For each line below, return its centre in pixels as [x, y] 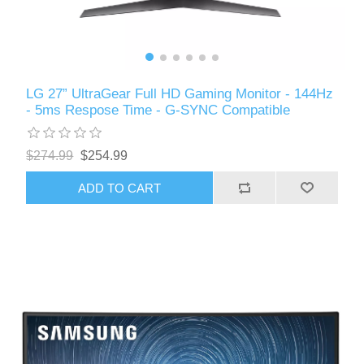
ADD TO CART [120, 188]
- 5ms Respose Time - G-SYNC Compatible [158, 110]
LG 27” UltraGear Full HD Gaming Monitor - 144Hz [180, 94]
